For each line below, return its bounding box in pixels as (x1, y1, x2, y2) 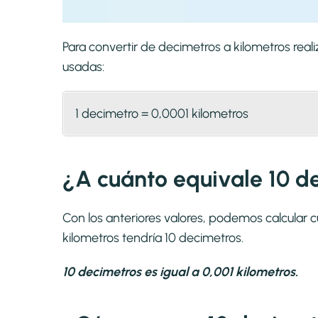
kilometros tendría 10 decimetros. (62, 230, 243, 246)
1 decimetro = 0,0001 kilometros (75, 106, 248, 122)
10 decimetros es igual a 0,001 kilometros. (62, 264, 298, 280)
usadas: (62, 59, 104, 75)
